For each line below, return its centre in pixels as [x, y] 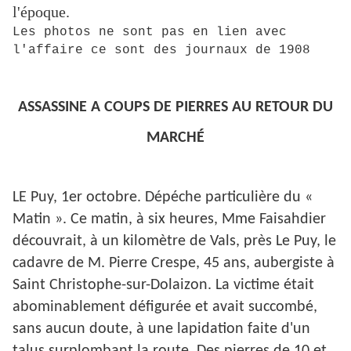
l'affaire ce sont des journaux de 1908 [161, 50]
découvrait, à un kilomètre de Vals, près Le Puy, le [174, 242]
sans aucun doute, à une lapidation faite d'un [161, 329]
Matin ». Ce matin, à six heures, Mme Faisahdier [169, 220]
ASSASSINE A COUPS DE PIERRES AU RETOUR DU [175, 108]
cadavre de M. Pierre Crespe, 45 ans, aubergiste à [174, 264]
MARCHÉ [175, 138]
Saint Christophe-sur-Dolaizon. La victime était [163, 286]
